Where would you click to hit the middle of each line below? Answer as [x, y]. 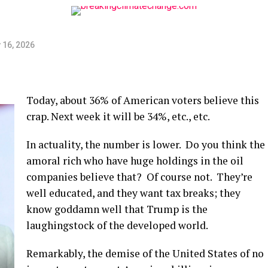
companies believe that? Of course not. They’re [139, 177]
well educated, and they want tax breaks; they [133, 193]
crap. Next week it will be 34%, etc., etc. [118, 116]
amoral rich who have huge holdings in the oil [135, 161]
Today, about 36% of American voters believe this [143, 100]
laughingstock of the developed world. [117, 225]
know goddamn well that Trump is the [117, 209]
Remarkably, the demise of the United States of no [145, 253]
